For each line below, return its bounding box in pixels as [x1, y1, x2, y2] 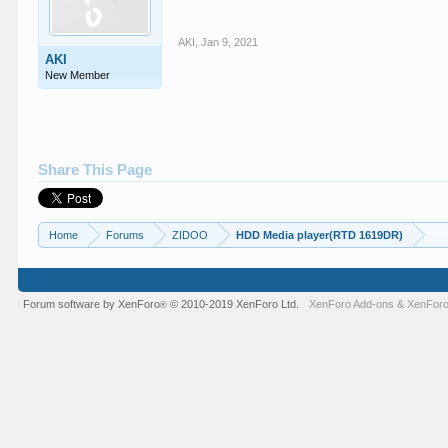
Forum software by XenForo [23, 298, 161, 310]
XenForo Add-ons [309, 298, 395, 310]
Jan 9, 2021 [201, 36, 259, 48]
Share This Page [38, 162, 153, 178]
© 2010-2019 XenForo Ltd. [170, 298, 300, 310]
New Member [45, 69, 111, 81]
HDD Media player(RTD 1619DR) [236, 229, 404, 241]
